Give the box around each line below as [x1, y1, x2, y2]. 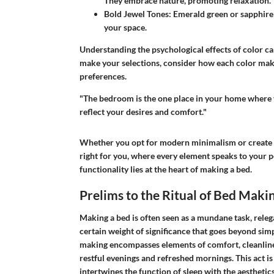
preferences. [79, 70, 127, 81]
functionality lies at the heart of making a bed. [79, 163, 252, 174]
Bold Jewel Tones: [103, 8, 171, 19]
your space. [103, 21, 147, 32]
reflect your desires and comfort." [79, 106, 207, 117]
